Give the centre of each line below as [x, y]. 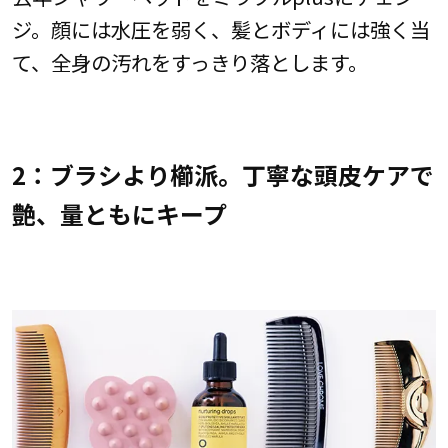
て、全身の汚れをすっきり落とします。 [189, 61]
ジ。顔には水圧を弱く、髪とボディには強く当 [220, 28]
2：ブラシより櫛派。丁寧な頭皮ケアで [222, 175]
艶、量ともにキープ [119, 214]
